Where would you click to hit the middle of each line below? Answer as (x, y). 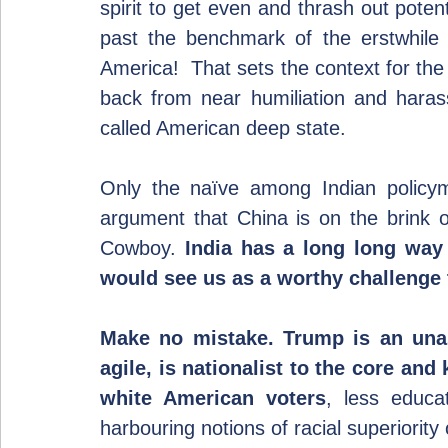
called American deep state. (223, 128)
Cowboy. (142, 248)
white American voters (213, 398)
